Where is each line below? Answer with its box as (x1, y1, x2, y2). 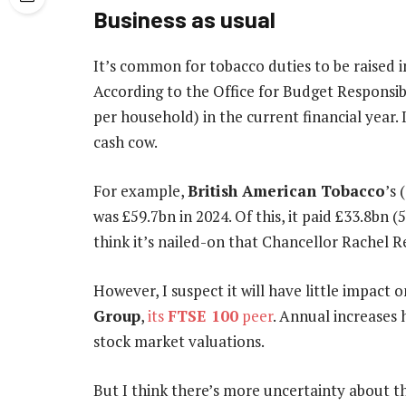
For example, (93, 180, 188, 202)
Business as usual (93, 4, 275, 33)
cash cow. (93, 130, 158, 152)
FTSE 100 (168, 305, 238, 327)
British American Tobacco (188, 180, 385, 202)
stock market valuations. (93, 331, 265, 353)
